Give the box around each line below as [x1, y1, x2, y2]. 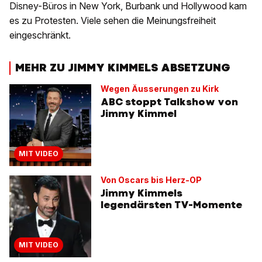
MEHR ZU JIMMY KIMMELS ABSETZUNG [15, 60, 230, 75]
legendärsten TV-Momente [101, 198, 242, 211]
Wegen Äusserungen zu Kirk [101, 83, 219, 94]
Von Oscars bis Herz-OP [101, 174, 202, 185]
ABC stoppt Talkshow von [101, 95, 238, 108]
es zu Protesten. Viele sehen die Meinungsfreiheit [9, 15, 216, 27]
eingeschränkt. [9, 29, 71, 42]
